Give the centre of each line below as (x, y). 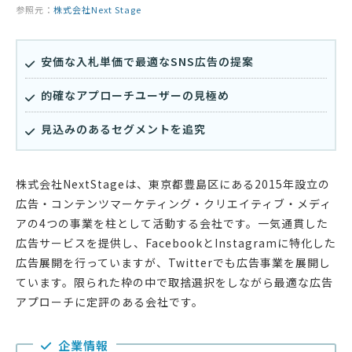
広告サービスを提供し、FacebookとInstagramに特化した (176, 243)
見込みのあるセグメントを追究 (123, 129)
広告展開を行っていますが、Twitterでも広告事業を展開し (173, 263)
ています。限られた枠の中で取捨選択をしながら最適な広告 (174, 282)
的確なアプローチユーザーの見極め (135, 95)
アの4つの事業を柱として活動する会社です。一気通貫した (172, 224)
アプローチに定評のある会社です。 (110, 302)
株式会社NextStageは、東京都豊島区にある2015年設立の (173, 184)
